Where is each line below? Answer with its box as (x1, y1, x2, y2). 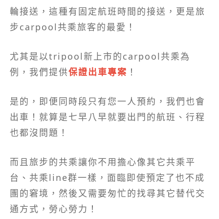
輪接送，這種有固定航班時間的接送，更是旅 (10, 5, 205, 17)
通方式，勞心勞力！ (10, 202, 98, 215)
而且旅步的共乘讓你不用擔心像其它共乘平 (10, 155, 196, 168)
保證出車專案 (68, 66, 127, 78)
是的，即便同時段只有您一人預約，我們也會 (10, 95, 205, 107)
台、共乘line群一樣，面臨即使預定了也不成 (10, 171, 205, 183)
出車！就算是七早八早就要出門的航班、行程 (10, 110, 205, 123)
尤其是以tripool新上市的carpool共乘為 (10, 50, 190, 62)
